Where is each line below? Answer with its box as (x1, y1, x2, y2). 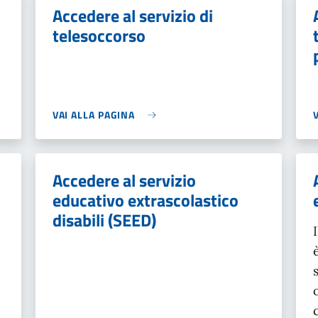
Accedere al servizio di (52, 3, 213, 28)
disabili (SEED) (52, 207, 156, 233)
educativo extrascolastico (52, 187, 238, 213)
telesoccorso (52, 23, 146, 48)
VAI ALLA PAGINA (52, 107, 136, 122)
